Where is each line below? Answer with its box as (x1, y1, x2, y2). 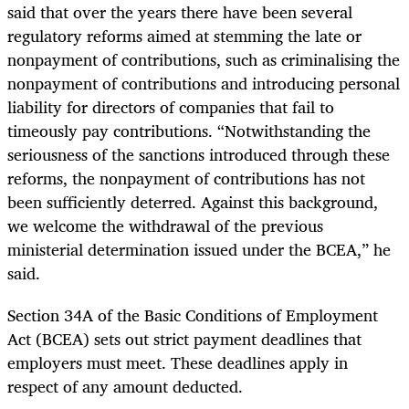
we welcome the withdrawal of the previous (7, 212, 323, 240)
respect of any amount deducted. (7, 372, 243, 401)
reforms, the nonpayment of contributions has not (7, 164, 365, 193)
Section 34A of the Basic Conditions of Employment (7, 301, 378, 330)
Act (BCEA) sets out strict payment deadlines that (7, 325, 362, 353)
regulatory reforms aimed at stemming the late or (7, 22, 362, 50)
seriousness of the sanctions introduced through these (7, 141, 390, 169)
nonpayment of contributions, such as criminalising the (7, 46, 400, 74)
